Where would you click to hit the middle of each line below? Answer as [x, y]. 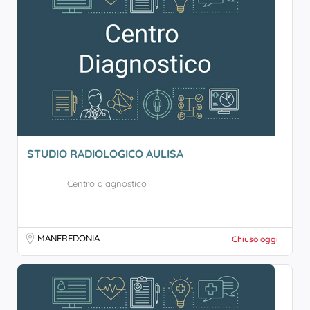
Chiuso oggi [255, 239]
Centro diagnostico [107, 183]
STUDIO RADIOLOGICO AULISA [105, 154]
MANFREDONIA [69, 238]
